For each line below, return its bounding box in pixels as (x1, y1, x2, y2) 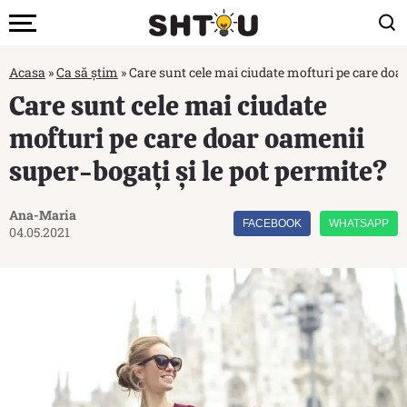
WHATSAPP (329, 217, 389, 230)
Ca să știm (56, 64, 118, 81)
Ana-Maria (9, 206, 76, 223)
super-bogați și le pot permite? (9, 154, 387, 189)
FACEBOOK (243, 217, 302, 230)
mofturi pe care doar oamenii (9, 121, 364, 156)
